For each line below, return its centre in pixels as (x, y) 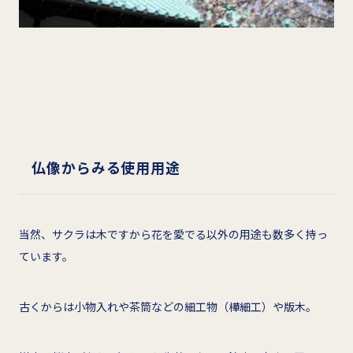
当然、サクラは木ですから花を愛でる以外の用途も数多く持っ (173, 234)
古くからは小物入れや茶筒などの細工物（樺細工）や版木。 (168, 306)
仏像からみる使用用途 (106, 167)
